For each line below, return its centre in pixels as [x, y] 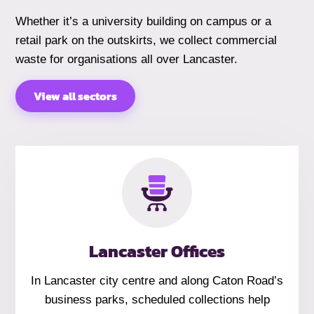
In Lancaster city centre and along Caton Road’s [157, 281]
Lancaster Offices [157, 251]
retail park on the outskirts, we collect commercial [146, 40]
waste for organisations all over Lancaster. [127, 59]
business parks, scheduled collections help [157, 300]
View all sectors [76, 96]
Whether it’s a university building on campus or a [144, 21]
